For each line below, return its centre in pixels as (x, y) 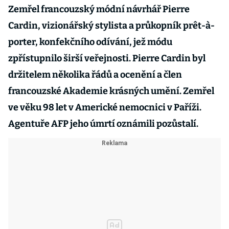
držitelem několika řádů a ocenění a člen (95, 75)
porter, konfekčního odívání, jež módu (90, 42)
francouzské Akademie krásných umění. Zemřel (111, 91)
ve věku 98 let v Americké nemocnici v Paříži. (105, 107)
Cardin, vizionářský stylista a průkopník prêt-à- (111, 26)
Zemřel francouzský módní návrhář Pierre (99, 9)
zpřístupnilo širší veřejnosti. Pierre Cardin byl (107, 58)
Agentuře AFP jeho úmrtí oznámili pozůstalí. (103, 124)
